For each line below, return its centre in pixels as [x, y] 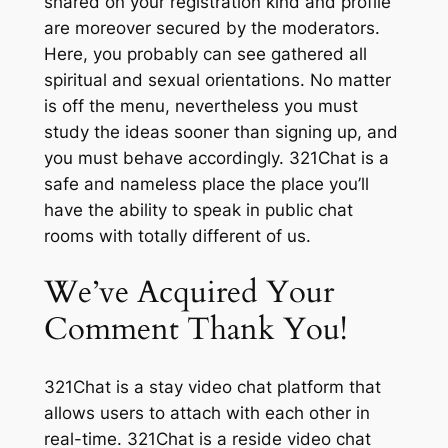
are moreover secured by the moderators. [211, 27]
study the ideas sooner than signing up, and [220, 131]
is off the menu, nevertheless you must [200, 105]
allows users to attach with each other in [206, 413]
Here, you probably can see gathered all [205, 53]
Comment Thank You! [195, 329]
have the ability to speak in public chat [198, 209]
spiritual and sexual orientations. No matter [217, 79]
